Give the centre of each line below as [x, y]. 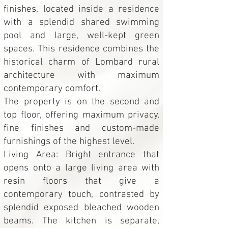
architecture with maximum [81, 76]
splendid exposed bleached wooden [81, 208]
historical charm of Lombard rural [81, 62]
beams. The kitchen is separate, [81, 221]
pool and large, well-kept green [81, 36]
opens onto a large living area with [81, 168]
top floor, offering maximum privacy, [81, 115]
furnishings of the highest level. [69, 142]
